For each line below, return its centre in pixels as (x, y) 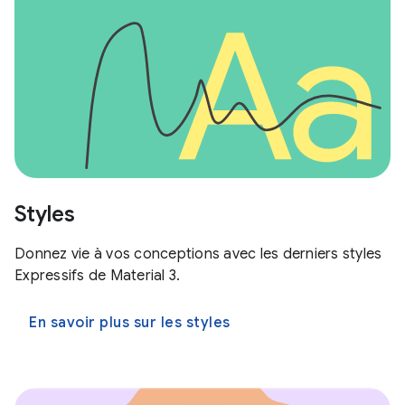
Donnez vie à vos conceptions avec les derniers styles (198, 254)
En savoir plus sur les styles (130, 322)
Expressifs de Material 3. (98, 275)
